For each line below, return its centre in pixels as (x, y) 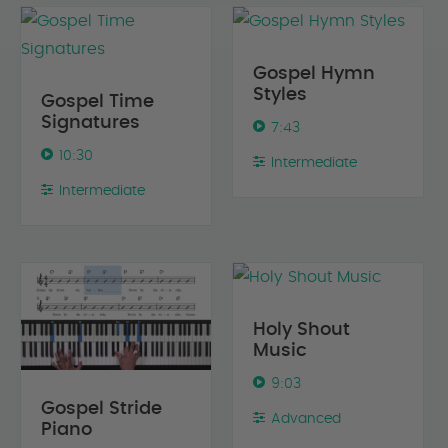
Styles (280, 95)
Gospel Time (97, 102)
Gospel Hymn (314, 74)
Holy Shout (302, 330)
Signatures (90, 123)
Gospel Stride (101, 409)
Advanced (306, 419)
